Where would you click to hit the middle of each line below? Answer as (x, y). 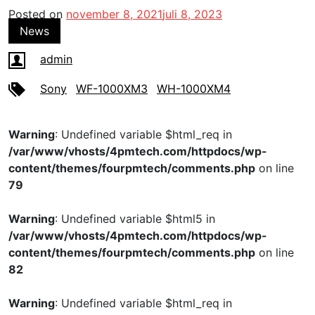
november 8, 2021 (114, 14)
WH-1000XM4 (194, 88)
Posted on (37, 14)
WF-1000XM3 (112, 88)
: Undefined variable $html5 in (135, 219)
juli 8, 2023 (192, 14)
